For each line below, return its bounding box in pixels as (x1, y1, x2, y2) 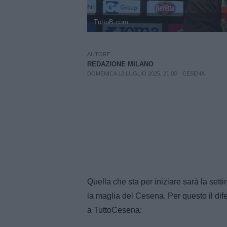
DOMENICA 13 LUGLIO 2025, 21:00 (87, 70, 177, 77)
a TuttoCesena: (87, 205, 144, 214)
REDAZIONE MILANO (87, 60, 154, 68)
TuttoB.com (93, 18, 128, 26)
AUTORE (87, 51, 110, 58)
